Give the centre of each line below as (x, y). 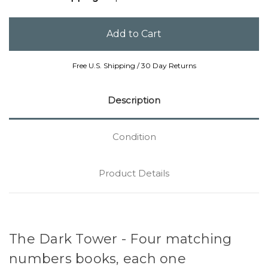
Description (134, 100)
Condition (134, 137)
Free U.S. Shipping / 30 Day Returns (134, 66)
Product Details (134, 173)
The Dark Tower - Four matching (121, 239)
